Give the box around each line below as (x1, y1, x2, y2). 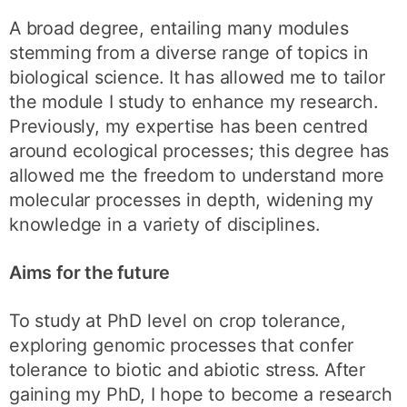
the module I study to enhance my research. (9, 91, 378, 114)
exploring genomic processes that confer (9, 333, 354, 356)
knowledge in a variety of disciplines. (9, 213, 320, 236)
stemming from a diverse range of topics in (9, 42, 369, 65)
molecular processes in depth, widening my (9, 189, 373, 212)
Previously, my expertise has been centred (9, 115, 368, 138)
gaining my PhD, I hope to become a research (9, 382, 392, 405)
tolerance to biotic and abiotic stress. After (9, 358, 366, 381)
